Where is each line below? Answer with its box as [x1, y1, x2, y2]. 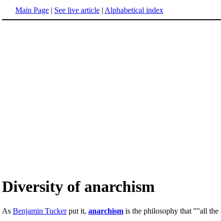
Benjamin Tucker [13, 206, 67, 215]
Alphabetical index [105, 6, 163, 14]
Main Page [15, 6, 49, 14]
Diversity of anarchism [2, 178, 155, 196]
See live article [54, 6, 100, 14]
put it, [67, 206, 88, 215]
